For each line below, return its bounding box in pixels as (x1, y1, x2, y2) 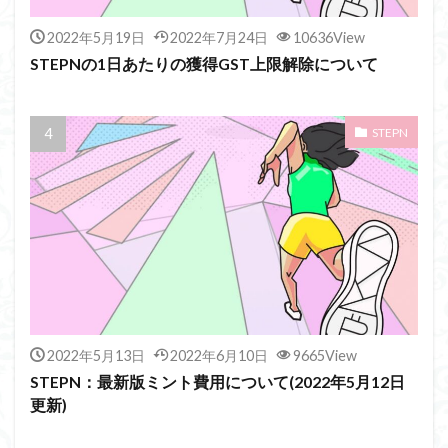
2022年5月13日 (46, 346, 145, 364)
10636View (292, 29, 365, 47)
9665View (292, 346, 357, 364)
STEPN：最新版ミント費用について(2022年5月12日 (30, 372, 405, 391)
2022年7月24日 (170, 29, 268, 47)
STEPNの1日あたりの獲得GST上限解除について (30, 55, 378, 74)
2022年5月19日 (46, 29, 145, 47)
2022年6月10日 (170, 346, 268, 364)
